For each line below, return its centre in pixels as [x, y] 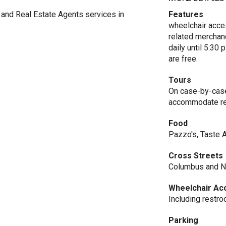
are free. [183, 59]
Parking [184, 220]
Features [186, 14]
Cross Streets [196, 156]
